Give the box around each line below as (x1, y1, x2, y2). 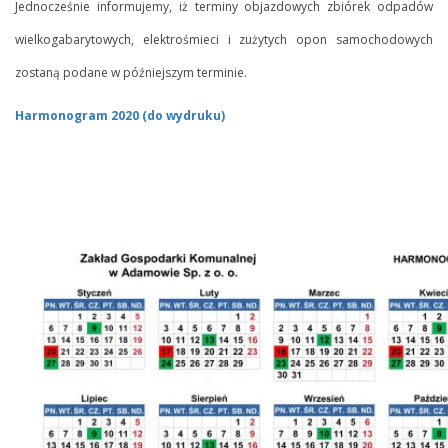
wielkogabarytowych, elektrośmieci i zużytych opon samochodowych (15, 30, 433, 48)
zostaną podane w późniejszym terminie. (15, 63, 247, 81)
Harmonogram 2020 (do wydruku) (15, 106, 225, 124)
